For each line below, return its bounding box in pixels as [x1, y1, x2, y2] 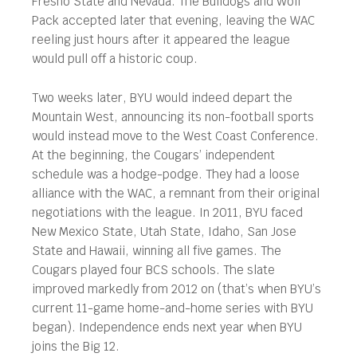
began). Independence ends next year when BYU [32, 320, 302, 335]
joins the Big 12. [32, 339, 120, 354]
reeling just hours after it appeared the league [32, 32, 290, 47]
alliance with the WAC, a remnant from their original [32, 186, 320, 201]
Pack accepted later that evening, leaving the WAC [32, 13, 315, 28]
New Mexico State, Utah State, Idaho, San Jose [32, 224, 296, 239]
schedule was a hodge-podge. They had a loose [32, 167, 300, 182]
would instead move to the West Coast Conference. [32, 128, 319, 143]
